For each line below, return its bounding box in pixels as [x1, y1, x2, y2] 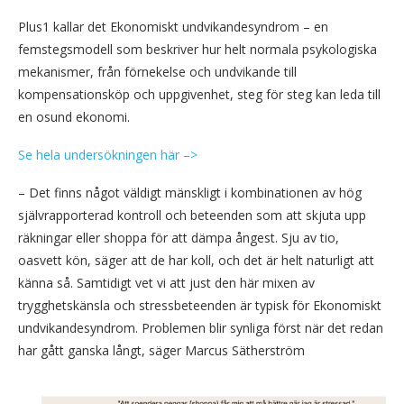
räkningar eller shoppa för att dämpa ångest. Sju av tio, [18, 229, 339, 247]
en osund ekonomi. [18, 108, 130, 126]
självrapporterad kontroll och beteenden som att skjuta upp [18, 207, 366, 225]
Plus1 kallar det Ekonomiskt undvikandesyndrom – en [18, 18, 328, 36]
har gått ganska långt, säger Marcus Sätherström [18, 342, 305, 360]
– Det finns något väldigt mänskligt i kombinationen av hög [18, 184, 362, 202]
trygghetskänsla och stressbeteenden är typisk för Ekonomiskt [18, 297, 381, 315]
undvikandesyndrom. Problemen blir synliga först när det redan [18, 319, 383, 337]
